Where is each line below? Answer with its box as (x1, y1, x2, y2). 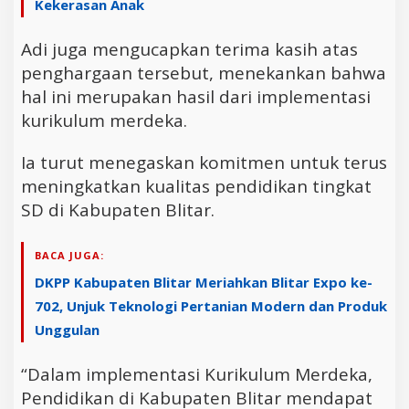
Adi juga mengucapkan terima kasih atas (21, 37, 358, 61)
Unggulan (35, 320, 100, 339)
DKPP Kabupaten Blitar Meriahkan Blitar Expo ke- (35, 272, 372, 291)
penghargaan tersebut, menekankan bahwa (21, 60, 386, 85)
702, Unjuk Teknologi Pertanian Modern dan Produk (35, 296, 387, 315)
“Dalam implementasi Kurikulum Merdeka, (21, 362, 372, 386)
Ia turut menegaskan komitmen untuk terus (21, 150, 387, 174)
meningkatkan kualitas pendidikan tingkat (21, 173, 372, 198)
